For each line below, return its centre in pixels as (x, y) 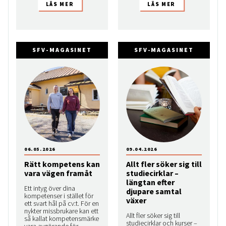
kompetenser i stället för (59, 196)
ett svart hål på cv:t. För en (62, 204)
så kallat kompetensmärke (62, 219)
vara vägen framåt (58, 173)
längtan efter (150, 182)
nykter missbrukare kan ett (61, 211)
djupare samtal (154, 191)
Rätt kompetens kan (62, 164)
